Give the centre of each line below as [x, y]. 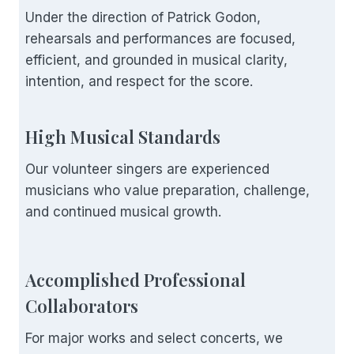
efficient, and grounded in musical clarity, [156, 60]
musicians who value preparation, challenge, [168, 190]
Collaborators [82, 305]
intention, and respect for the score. [139, 81]
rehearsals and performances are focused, [160, 38]
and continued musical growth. [123, 211]
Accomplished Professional [136, 279]
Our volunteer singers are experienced [147, 169]
